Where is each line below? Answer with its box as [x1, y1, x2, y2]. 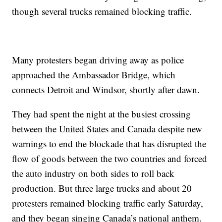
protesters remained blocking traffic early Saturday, [12, 197, 204, 210]
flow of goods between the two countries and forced [12, 152, 208, 165]
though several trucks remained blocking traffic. [12, 5, 192, 18]
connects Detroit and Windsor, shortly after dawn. [12, 83, 200, 96]
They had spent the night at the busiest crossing [12, 108, 191, 120]
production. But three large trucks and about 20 [12, 182, 192, 195]
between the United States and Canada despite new [12, 122, 203, 135]
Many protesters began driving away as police [12, 54, 184, 66]
